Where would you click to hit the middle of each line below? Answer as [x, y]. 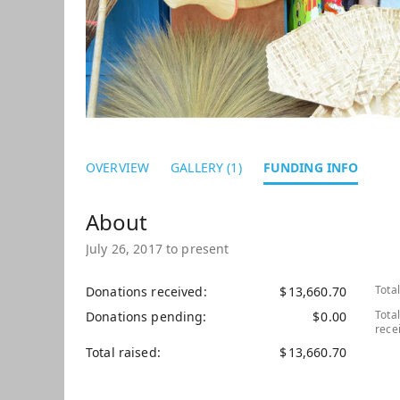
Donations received [145, 291]
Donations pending [145, 316]
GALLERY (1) [206, 167]
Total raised [121, 352]
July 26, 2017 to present [158, 248]
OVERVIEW [118, 167]
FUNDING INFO [311, 167]
